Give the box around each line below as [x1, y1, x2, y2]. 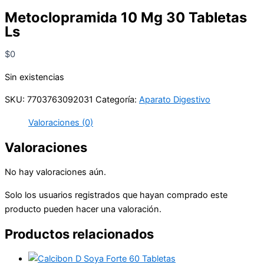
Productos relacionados [5, 226, 154, 242]
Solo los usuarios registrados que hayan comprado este [5, 189, 227, 200]
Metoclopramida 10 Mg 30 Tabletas [5, 8, 247, 26]
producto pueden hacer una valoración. [5, 203, 161, 214]
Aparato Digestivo [139, 94, 210, 105]
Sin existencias [5, 71, 64, 82]
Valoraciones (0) [28, 117, 93, 128]
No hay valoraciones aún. [5, 167, 106, 178]
